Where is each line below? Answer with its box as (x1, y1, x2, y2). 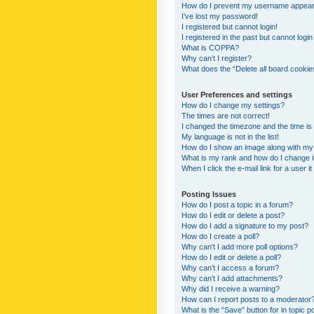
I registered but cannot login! (182, 22, 278, 31)
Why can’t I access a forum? (182, 263, 279, 272)
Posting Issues (182, 189, 236, 198)
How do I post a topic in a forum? (182, 200, 293, 209)
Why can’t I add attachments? (182, 273, 282, 282)
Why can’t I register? (182, 53, 252, 62)
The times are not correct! (182, 111, 270, 120)
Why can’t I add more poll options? (182, 242, 298, 251)
